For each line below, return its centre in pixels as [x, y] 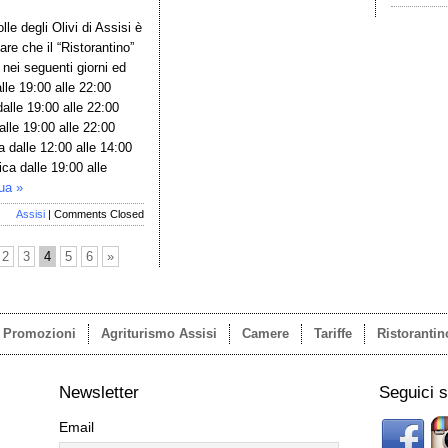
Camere [265, 333]
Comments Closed [99, 214]
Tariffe [333, 333]
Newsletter [99, 392]
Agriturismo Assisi [159, 333]
